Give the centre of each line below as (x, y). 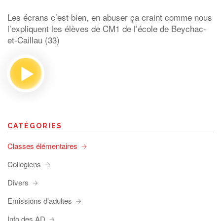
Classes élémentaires (42, 146)
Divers (18, 182)
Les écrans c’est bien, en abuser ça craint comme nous (110, 17)
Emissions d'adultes (40, 201)
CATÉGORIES (35, 126)
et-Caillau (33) (35, 40)
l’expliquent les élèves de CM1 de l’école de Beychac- (107, 28)
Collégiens (24, 164)
